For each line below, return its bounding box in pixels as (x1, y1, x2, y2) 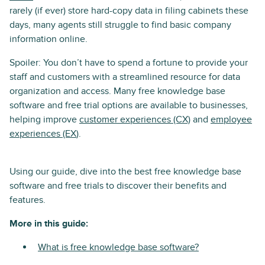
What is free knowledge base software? (38, 241, 199, 253)
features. (9, 194, 46, 206)
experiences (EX (9, 128, 76, 140)
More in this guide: (9, 218, 88, 230)
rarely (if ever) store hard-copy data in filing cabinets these (9, 5, 248, 17)
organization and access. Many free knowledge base (9, 85, 225, 97)
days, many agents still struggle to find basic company (9, 19, 231, 31)
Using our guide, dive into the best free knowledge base (9, 166, 241, 177)
